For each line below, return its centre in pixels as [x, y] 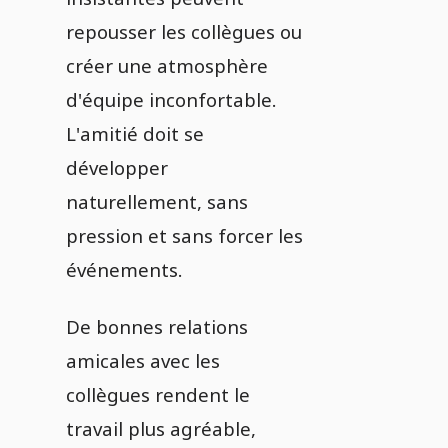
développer [117, 167]
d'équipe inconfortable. [171, 99]
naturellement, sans [157, 201]
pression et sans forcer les [184, 235]
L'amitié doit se [135, 133]
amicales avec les [143, 360]
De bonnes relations [157, 326]
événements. [124, 269]
